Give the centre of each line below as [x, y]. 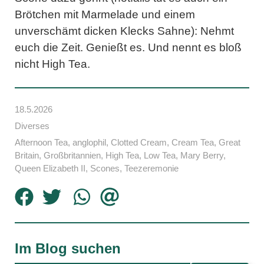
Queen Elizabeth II [50, 168]
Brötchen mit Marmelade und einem [105, 14]
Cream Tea [193, 142]
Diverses [32, 126]
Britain [27, 155]
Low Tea [160, 155]
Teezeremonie [151, 168]
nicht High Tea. [52, 64]
